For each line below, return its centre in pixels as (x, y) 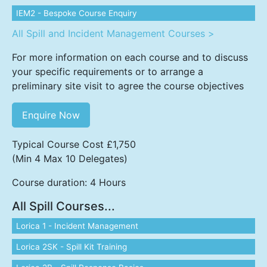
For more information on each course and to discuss (130, 57)
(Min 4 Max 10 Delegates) (70, 159)
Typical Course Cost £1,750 (74, 144)
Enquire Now (51, 115)
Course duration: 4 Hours (69, 182)
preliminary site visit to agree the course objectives (128, 86)
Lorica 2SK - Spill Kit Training (72, 247)
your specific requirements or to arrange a (108, 72)
